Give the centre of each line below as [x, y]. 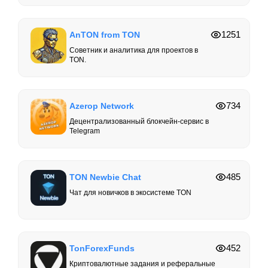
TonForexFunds [102, 249]
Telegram [85, 131]
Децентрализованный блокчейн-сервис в [139, 122]
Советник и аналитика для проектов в [134, 51]
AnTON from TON [105, 35]
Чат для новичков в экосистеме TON [130, 193]
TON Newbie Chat [105, 177]
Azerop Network [102, 106]
